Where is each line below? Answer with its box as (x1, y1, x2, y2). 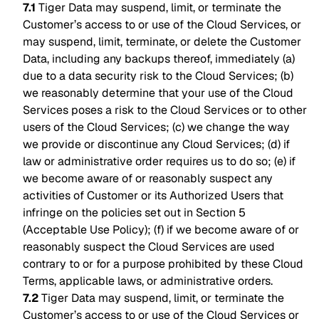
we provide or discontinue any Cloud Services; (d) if (23, 137, 290, 152)
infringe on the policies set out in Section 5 (23, 205, 246, 220)
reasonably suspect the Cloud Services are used (23, 239, 275, 254)
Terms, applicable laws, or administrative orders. (23, 273, 273, 288)
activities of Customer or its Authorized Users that (23, 188, 283, 203)
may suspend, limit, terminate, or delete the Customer (23, 34, 301, 49)
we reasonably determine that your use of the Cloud (23, 85, 293, 100)
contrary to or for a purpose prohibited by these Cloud (23, 256, 303, 271)
